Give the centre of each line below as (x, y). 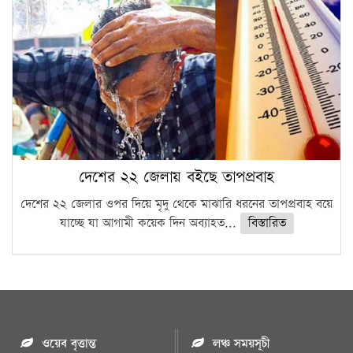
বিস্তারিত (267, 224)
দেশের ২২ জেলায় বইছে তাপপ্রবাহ (176, 178)
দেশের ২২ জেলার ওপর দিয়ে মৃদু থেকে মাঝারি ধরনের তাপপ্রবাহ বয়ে (176, 205)
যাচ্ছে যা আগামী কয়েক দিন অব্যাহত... (150, 224)
